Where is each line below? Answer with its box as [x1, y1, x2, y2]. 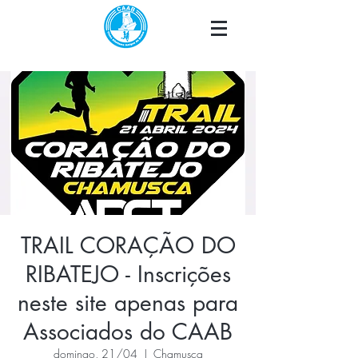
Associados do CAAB [23, 317, 233, 346]
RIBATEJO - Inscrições [25, 260, 231, 288]
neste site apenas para [18, 288, 238, 317]
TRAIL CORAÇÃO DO [20, 231, 236, 260]
